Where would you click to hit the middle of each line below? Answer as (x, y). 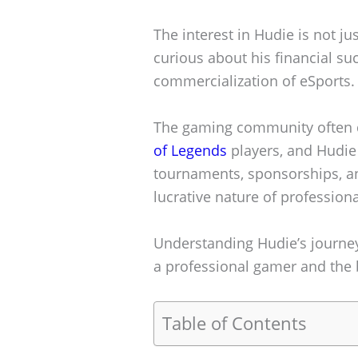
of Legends (190, 150)
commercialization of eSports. (254, 81)
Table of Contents (235, 323)
